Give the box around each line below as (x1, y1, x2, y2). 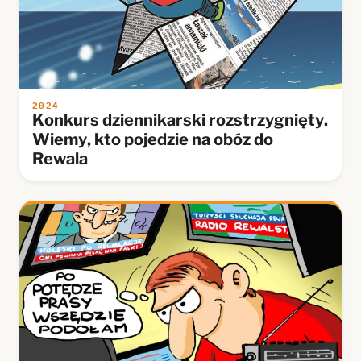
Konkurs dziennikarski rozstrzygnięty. (32, 110, 328, 130)
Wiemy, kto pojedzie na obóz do (32, 129, 273, 149)
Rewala (32, 148, 88, 168)
